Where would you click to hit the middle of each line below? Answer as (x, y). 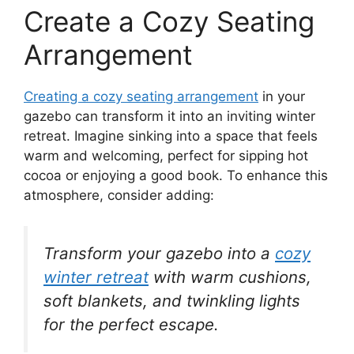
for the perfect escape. (131, 324)
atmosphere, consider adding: (119, 196)
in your (282, 97)
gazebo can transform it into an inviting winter (169, 117)
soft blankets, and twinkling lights (172, 300)
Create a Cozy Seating (169, 22)
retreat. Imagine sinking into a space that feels (171, 136)
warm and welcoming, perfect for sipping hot (166, 156)
